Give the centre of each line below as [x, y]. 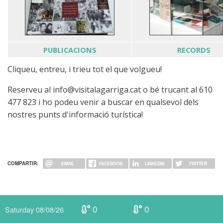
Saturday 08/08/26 [34, 210]
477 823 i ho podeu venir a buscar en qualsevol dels [103, 102]
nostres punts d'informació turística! [75, 115]
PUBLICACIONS [70, 50]
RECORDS [194, 50]
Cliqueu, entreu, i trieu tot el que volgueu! [86, 69]
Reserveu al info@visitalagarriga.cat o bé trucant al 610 [110, 90]
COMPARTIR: [23, 164]
